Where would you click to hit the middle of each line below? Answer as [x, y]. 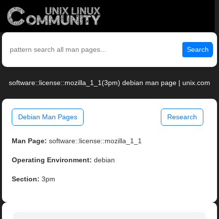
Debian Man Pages [48, 117]
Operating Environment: [52, 160]
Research [182, 117]
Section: [26, 179]
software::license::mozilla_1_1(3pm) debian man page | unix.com [109, 83]
